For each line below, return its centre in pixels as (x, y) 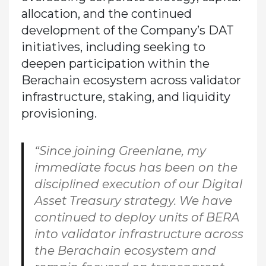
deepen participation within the (115, 64)
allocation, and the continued (106, 14)
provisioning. (59, 114)
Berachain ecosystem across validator (131, 80)
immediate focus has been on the (136, 168)
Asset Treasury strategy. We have (133, 201)
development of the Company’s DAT (127, 31)
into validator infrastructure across (139, 234)
